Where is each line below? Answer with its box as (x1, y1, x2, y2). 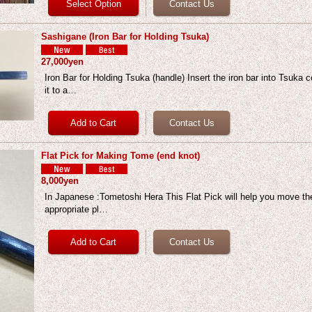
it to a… (45, 85, 77, 95)
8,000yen (41, 175, 79, 186)
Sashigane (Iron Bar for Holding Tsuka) (41, 31, 210, 42)
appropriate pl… (45, 204, 109, 214)
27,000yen (41, 56, 84, 67)
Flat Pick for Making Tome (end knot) (41, 150, 201, 161)
